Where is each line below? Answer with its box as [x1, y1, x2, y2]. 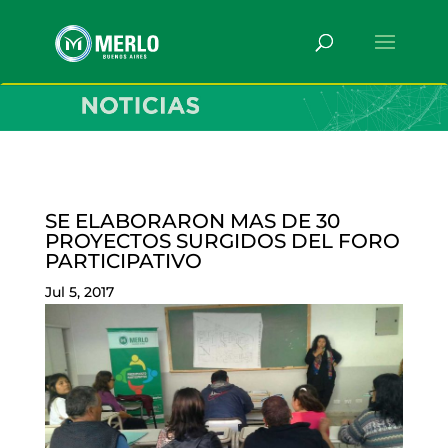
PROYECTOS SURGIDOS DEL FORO [44, 228, 400, 253]
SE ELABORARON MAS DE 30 [44, 208, 340, 233]
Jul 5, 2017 [44, 282, 114, 301]
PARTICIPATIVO [44, 248, 202, 273]
